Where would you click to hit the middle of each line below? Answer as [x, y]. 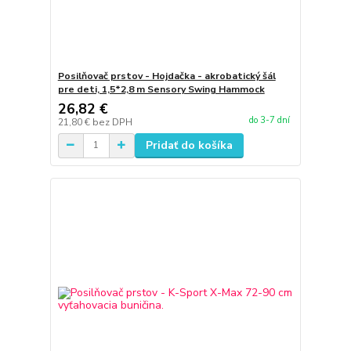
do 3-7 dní [269, 120]
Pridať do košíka [189, 145]
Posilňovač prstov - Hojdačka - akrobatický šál [166, 76]
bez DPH [112, 122]
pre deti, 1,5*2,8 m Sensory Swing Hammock [161, 89]
